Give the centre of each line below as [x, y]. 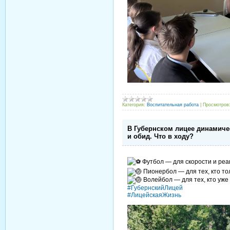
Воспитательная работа [173, 104]
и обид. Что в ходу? [160, 136]
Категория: [134, 104]
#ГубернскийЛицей [155, 188]
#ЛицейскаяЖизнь [154, 195]
